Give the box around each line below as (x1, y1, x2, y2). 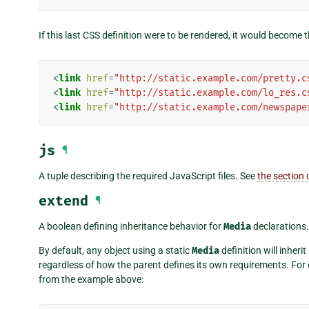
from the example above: (39, 274, 143, 286)
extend (39, 192, 88, 210)
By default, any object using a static (39, 245, 192, 257)
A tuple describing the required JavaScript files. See (39, 170, 257, 182)
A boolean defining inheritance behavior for (39, 221, 223, 232)
